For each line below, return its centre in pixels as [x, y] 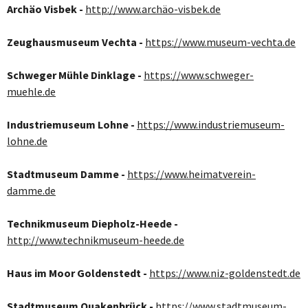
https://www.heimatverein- [191, 174]
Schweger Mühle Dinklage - [74, 75]
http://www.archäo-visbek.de [153, 9]
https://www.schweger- [199, 75]
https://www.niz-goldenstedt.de [225, 273]
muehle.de [31, 92]
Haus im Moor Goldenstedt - [77, 273]
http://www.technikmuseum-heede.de [96, 240]
